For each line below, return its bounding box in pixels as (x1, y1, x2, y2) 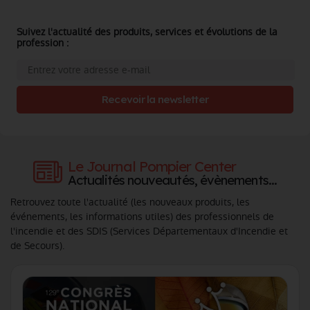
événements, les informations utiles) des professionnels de (10, 210, 274, 224)
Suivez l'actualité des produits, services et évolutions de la (17, 25, 277, 39)
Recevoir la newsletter (101, 93, 209, 107)
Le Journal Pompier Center (68, 156, 237, 175)
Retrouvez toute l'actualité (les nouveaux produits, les (10, 195, 250, 210)
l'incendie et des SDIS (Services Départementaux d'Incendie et (10, 224, 288, 239)
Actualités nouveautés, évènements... (68, 172, 277, 188)
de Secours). (10, 239, 64, 253)
